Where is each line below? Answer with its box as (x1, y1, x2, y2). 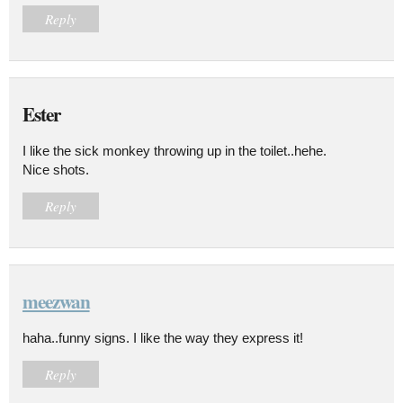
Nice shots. (22, 161, 89, 177)
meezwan (22, 286, 90, 315)
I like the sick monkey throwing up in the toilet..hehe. (22, 142, 327, 158)
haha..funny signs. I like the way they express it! (22, 329, 303, 345)
